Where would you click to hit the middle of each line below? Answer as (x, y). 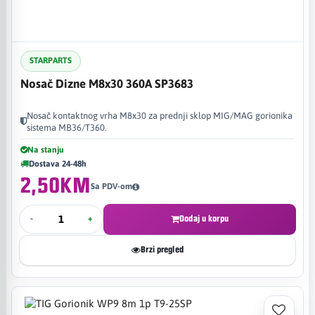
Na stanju (46, 149)
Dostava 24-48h (58, 163)
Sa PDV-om (111, 186)
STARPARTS (51, 60)
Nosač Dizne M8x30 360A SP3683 (107, 83)
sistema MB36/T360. (67, 127)
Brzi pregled (162, 250)
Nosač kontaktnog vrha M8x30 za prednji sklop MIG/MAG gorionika (160, 115)
